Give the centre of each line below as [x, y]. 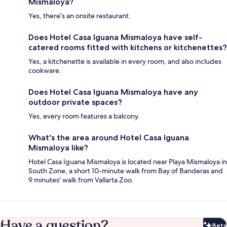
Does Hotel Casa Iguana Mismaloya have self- [115, 37]
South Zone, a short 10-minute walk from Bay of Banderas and [126, 171]
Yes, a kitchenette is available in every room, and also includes [125, 62]
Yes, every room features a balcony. [84, 116]
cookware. [45, 71]
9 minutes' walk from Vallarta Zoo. [81, 180]
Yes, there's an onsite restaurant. [80, 16]
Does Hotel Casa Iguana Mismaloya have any [113, 92]
